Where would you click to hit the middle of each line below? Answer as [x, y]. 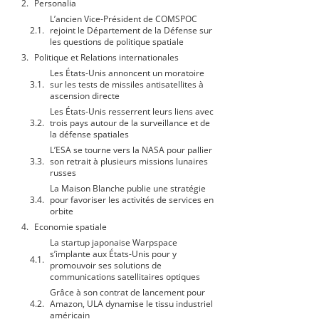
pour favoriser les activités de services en [132, 200]
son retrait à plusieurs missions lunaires [129, 162]
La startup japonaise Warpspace [114, 243]
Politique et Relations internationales [106, 58]
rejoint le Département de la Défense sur [131, 31]
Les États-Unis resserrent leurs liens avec [132, 112]
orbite [62, 211]
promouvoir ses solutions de [106, 266]
